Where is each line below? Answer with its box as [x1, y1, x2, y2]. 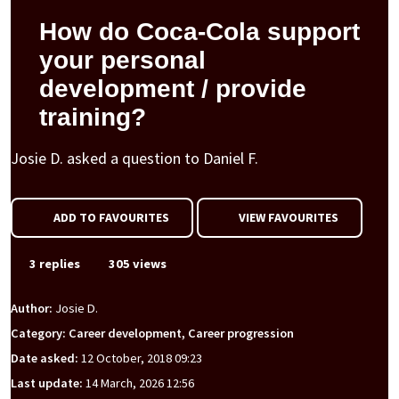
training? [39, 103, 146, 131]
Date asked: [11, 350, 81, 367]
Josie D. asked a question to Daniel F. [11, 148, 258, 168]
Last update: [11, 375, 85, 392]
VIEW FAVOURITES [236, 209, 338, 225]
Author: [11, 300, 55, 317]
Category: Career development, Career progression [11, 325, 294, 342]
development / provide [39, 75, 306, 102]
